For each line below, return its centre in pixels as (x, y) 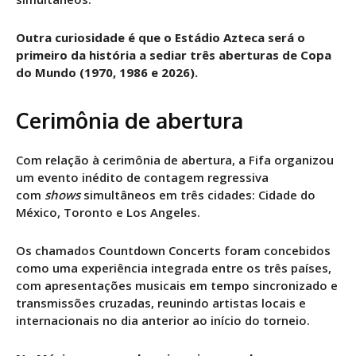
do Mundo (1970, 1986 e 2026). (107, 72)
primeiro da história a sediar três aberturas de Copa (174, 54)
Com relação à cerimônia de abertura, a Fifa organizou (175, 159)
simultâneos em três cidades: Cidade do (198, 194)
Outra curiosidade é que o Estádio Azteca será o (161, 37)
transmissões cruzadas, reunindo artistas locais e (161, 302)
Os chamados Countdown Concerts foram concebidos (173, 250)
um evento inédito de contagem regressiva (142, 177)
